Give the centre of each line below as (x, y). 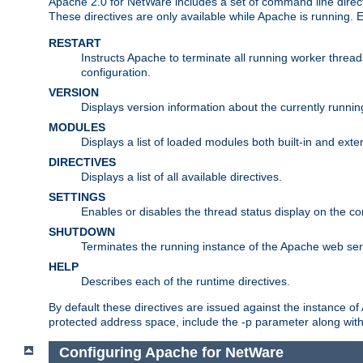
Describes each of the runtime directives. (186, 281)
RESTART (75, 43)
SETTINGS (77, 196)
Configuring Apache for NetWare (171, 352)
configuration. (116, 72)
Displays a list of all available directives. (181, 176)
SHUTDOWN (82, 231)
